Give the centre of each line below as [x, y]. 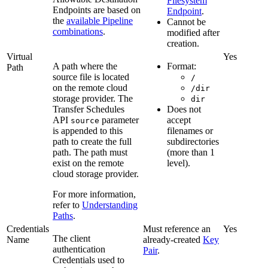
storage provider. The [93, 99]
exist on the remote [88, 163]
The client [71, 239]
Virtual [19, 57]
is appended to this [88, 131]
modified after [193, 33]
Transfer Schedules [89, 109]
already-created [173, 240]
